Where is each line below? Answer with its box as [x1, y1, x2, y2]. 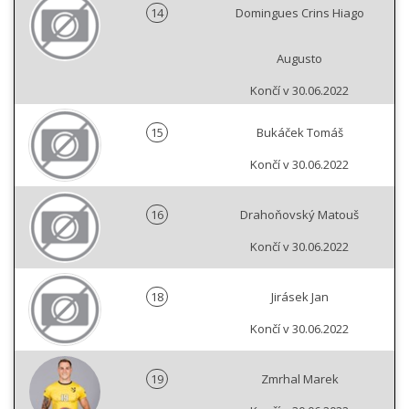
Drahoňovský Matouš [240, 206, 359, 224]
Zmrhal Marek [260, 371, 339, 388]
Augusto [277, 50, 322, 68]
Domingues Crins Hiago [235, 5, 364, 22]
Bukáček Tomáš [256, 124, 343, 142]
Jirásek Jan [270, 288, 329, 306]
